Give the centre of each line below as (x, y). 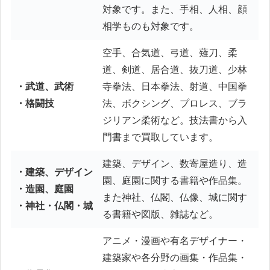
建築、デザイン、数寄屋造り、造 (175, 164)
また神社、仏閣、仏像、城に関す (175, 198)
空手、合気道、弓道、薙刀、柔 (170, 53)
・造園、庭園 (45, 189)
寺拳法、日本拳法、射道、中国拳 (175, 87)
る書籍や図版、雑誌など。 (161, 215)
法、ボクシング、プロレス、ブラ (175, 104)
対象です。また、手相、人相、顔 (175, 10)
